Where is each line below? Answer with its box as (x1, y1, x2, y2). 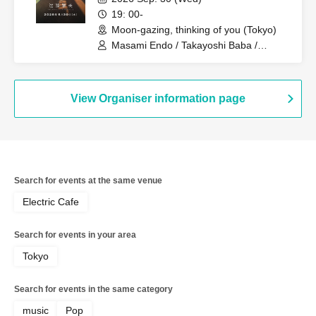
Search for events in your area (14, 229, 136, 240)
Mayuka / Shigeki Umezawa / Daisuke (111, 51, 279, 63)
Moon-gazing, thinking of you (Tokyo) (111, 23, 276, 35)
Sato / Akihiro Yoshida (111, 64, 209, 76)
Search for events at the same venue (14, 175, 162, 186)
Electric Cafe (23, 195, 79, 207)
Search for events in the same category (14, 284, 173, 294)
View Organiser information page (71, 92, 245, 104)
